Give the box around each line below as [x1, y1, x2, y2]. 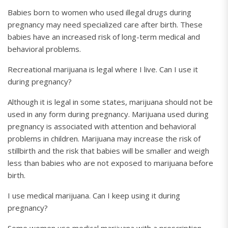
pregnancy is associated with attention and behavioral [8, 121, 196, 131]
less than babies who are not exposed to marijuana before [8, 158, 213, 168]
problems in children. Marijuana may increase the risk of [8, 133, 201, 144]
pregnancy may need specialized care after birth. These [8, 19, 203, 30]
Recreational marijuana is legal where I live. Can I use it [8, 64, 198, 74]
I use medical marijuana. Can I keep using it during [8, 190, 180, 201]
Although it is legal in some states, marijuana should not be [8, 97, 213, 107]
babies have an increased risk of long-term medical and [8, 32, 200, 42]
